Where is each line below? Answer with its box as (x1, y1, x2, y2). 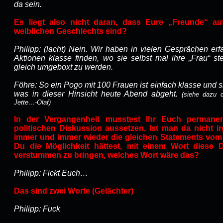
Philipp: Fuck (14, 205, 60, 213)
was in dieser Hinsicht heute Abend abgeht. (14, 90, 182, 98)
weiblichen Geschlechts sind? (14, 27, 127, 35)
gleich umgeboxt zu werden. (14, 63, 113, 71)
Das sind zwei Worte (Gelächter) (14, 187, 133, 195)
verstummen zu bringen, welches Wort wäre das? (14, 151, 199, 159)
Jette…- (14, 99, 37, 106)
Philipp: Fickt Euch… (14, 169, 88, 177)
